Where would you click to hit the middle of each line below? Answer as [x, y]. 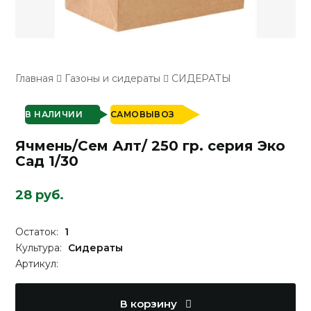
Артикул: [37, 264]
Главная [35, 79]
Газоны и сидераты [113, 79]
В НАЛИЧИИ [54, 115]
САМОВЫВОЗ [143, 115]
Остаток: [39, 232]
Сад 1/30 [47, 161]
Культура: [40, 248]
